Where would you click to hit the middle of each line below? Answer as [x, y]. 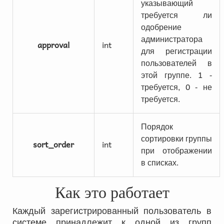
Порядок [157, 127]
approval [53, 44]
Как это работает [112, 192]
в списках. [160, 163]
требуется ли [176, 15]
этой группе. [170, 75]
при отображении [176, 151]
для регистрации [176, 51]
